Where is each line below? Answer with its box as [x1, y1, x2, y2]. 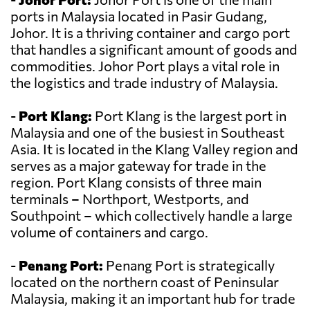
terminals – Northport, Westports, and [10, 190, 249, 208]
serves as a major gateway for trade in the [10, 157, 266, 174]
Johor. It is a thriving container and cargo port [10, 24, 290, 42]
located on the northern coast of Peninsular [10, 273, 279, 291]
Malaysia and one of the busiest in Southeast [10, 124, 284, 141]
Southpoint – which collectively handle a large [10, 207, 293, 224]
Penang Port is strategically [103, 257, 275, 274]
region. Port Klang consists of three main [10, 174, 262, 191]
